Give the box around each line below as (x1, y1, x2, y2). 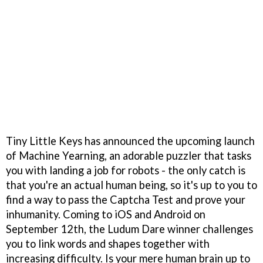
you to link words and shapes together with (6, 237, 210, 251)
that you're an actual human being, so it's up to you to (6, 178, 257, 192)
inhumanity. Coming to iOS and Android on (6, 208, 205, 221)
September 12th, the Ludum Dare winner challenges (6, 222, 253, 236)
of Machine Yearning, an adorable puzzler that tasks (6, 149, 251, 163)
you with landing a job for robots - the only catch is (6, 164, 245, 177)
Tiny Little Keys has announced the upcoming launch (6, 134, 255, 148)
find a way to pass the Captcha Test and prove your (6, 193, 245, 207)
